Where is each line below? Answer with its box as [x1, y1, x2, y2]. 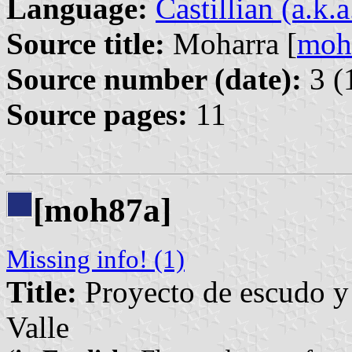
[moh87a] [33, 191, 171, 229]
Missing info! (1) [6, 244, 185, 273]
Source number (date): [6, 61, 302, 96]
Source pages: [6, 97, 188, 131]
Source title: [6, 26, 165, 60]
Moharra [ [165, 26, 297, 60]
